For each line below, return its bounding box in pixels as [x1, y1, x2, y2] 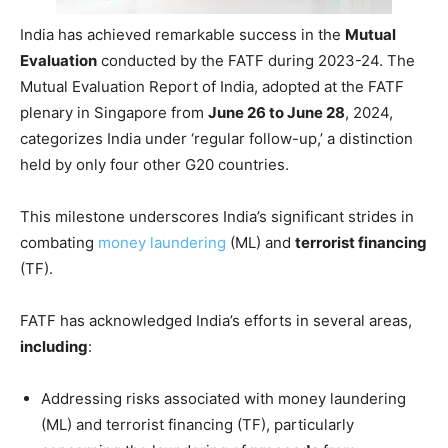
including [20, 336, 88, 356]
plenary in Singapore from [20, 102, 208, 122]
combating [20, 232, 98, 252]
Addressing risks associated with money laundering [41, 388, 406, 408]
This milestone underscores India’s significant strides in [20, 206, 414, 226]
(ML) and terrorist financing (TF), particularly [41, 414, 354, 434]
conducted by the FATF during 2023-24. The [97, 50, 415, 70]
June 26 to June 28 [208, 102, 345, 122]
